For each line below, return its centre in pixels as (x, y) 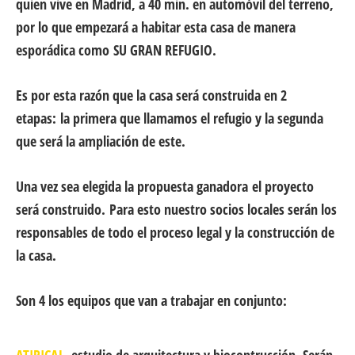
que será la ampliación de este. (101, 141)
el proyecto (283, 187)
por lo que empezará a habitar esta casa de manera (156, 27)
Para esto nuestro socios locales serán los (221, 210)
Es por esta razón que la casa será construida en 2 (151, 95)
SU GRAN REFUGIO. (165, 50)
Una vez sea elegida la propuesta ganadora (134, 187)
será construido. (61, 210)
